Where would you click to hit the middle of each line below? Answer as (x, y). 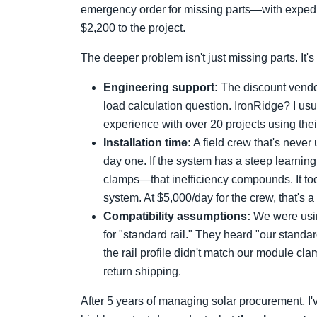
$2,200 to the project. (133, 28)
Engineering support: (161, 87)
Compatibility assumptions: (177, 216)
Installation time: (147, 143)
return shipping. (142, 271)
